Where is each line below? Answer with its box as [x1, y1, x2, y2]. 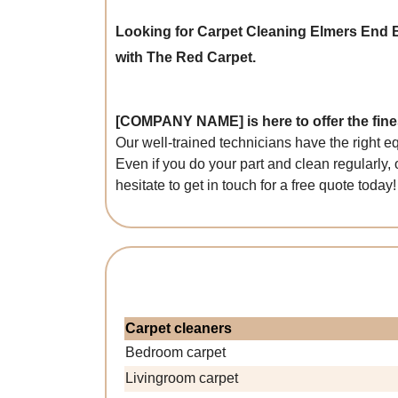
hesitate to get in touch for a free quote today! [115, 178, 396, 193]
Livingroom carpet [125, 370, 238, 386]
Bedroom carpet [125, 345, 226, 360]
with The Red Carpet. [115, 50, 256, 65]
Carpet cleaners [125, 321, 232, 336]
